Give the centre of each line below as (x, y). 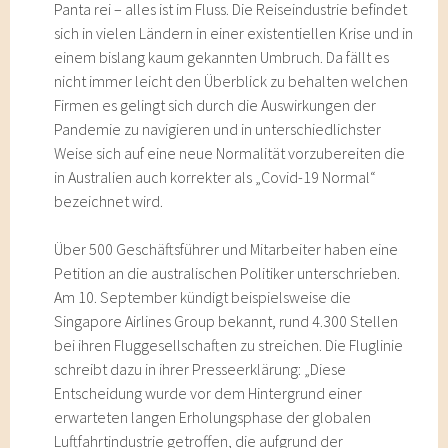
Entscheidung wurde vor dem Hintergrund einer (208, 393)
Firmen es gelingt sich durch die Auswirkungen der (215, 105)
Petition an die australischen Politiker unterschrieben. (227, 273)
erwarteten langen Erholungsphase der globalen (213, 417)
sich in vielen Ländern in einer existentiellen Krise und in (234, 33)
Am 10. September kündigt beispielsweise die (203, 297)
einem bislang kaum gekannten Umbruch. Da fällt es (222, 57)
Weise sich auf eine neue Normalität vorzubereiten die (230, 153)
